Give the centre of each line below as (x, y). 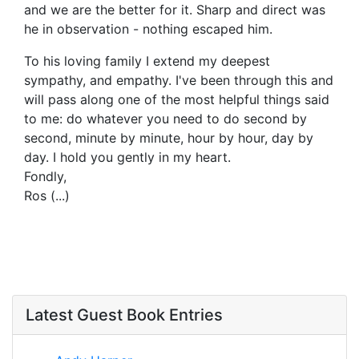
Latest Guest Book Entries (124, 315)
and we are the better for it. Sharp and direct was (175, 10)
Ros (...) (47, 196)
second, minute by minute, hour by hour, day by (169, 138)
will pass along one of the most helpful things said (177, 100)
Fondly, (45, 177)
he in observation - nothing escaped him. (148, 29)
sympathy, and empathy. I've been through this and (179, 81)
